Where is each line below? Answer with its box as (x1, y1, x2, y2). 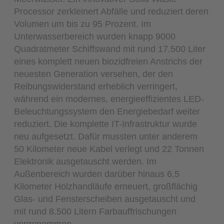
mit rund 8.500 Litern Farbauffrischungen (14, 205, 177, 216)
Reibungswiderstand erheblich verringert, (14, 80, 178, 91)
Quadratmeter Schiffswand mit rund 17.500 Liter (14, 43, 206, 54)
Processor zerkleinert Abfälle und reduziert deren (14, 5, 209, 16)
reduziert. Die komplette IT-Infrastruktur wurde (14, 118, 197, 129)
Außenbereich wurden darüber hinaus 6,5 (14, 168, 180, 179)
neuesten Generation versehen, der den (14, 68, 173, 79)
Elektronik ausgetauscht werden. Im (14, 155, 157, 166)
